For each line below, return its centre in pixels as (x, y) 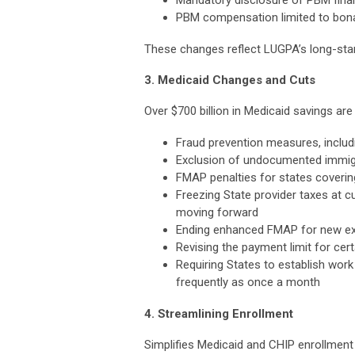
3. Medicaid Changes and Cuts (230, 80)
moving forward (217, 212)
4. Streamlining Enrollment (219, 313)
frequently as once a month (248, 282)
